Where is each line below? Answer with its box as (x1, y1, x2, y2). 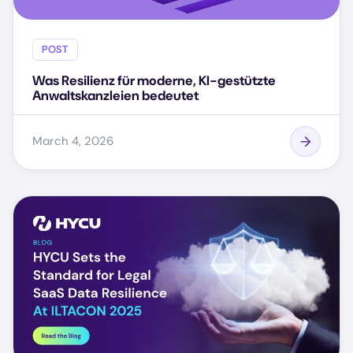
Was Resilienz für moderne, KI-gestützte (32, 71, 276, 89)
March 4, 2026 (32, 132, 113, 149)
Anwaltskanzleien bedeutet (32, 86, 199, 104)
